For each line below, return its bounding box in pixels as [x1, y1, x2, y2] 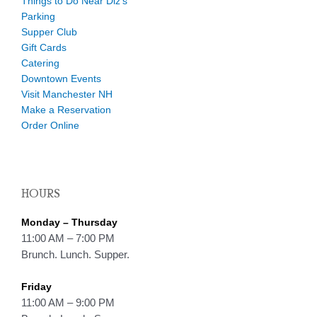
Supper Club [21, 27, 77, 38]
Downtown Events [21, 74, 101, 85]
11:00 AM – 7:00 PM [21, 232, 115, 245]
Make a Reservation [21, 105, 111, 116]
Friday [21, 282, 52, 293]
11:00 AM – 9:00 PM [21, 296, 115, 309]
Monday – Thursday [21, 217, 117, 229]
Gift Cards [21, 42, 67, 54]
